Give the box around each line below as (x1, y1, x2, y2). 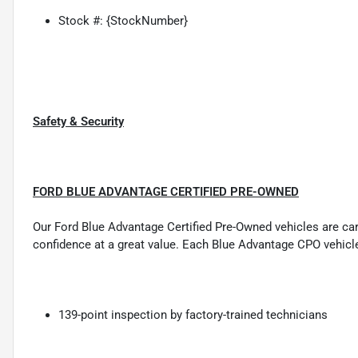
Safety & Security (33, 113, 124, 129)
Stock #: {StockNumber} (58, 13, 188, 28)
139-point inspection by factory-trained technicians (58, 307, 328, 322)
